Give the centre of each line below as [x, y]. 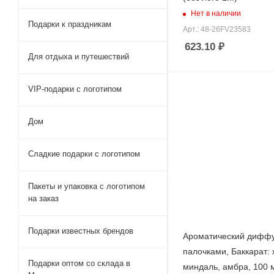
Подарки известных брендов [81, 231]
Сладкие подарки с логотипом [84, 154]
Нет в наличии [216, 13]
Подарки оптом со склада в [79, 263]
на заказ [43, 198]
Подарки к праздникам [70, 24]
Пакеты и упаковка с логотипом [87, 186]
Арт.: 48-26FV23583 [217, 29]
